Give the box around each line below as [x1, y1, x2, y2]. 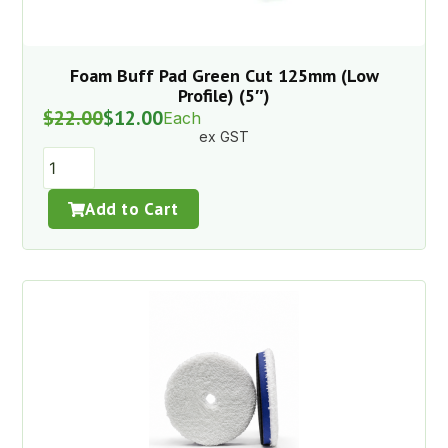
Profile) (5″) [178, 83, 270, 107]
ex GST [199, 128, 249, 146]
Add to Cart [85, 198, 179, 221]
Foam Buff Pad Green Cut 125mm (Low [69, 63, 379, 87]
